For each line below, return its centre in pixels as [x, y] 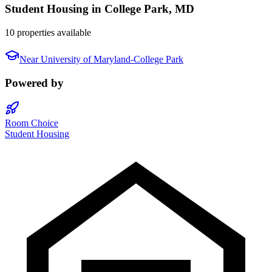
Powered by [34, 83]
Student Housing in [55, 9]
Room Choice [32, 123]
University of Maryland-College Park [112, 59]
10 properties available [48, 32]
